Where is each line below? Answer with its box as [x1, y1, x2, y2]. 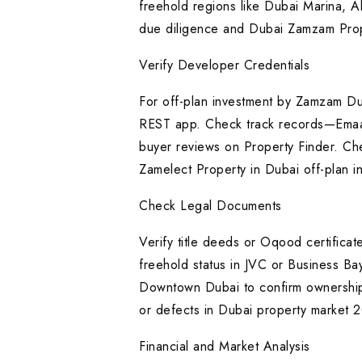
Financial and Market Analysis [139, 337, 310, 356]
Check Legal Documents [139, 196, 282, 216]
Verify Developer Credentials [139, 56, 309, 75]
